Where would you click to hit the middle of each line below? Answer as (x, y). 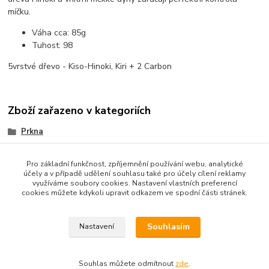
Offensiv (37, 151)
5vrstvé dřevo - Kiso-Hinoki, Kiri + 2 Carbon (90, 66)
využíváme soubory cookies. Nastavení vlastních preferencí (134, 183)
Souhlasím (168, 227)
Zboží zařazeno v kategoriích (80, 111)
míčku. (20, 11)
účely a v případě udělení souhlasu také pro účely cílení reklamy (134, 174)
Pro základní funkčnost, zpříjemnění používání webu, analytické (134, 164)
